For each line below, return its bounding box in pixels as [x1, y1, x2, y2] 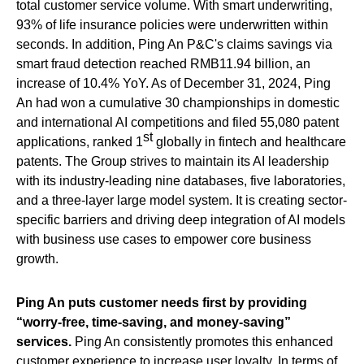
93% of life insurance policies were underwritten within [16, 17, 328, 32]
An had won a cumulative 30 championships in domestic [16, 95, 340, 110]
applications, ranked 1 [16, 134, 143, 149]
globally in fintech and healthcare [153, 134, 346, 149]
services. [16, 334, 71, 349]
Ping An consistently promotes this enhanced [71, 334, 333, 349]
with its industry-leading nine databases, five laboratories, [16, 173, 345, 188]
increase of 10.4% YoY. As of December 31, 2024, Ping [16, 76, 331, 90]
